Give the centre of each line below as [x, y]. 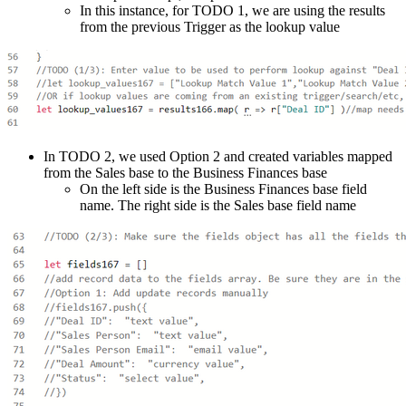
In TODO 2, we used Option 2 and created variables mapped [218, 156]
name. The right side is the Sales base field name [218, 205]
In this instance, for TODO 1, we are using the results [232, 10]
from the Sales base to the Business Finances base [185, 172]
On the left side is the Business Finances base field [223, 188]
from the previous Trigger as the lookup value [210, 26]
